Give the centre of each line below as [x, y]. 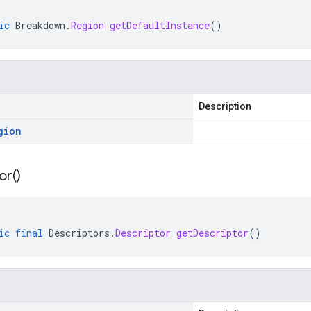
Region [87, 25]
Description [225, 106]
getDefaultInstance [160, 25]
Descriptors [79, 233]
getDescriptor [212, 233]
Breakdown [40, 25]
